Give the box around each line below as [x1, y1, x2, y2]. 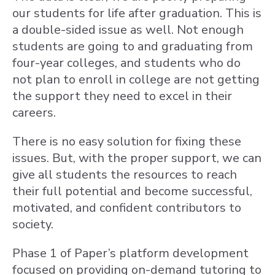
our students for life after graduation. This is [12, 5, 261, 21]
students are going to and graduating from [12, 38, 253, 55]
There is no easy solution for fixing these [12, 133, 241, 150]
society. [12, 216, 53, 233]
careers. [12, 104, 56, 121]
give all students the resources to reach [12, 166, 237, 183]
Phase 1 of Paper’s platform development [12, 245, 249, 261]
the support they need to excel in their [12, 88, 232, 104]
